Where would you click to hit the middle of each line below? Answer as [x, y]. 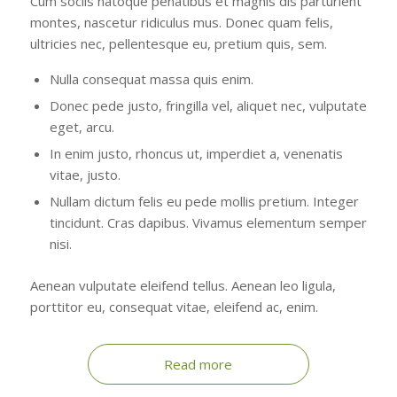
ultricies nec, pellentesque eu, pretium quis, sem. [178, 43]
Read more [198, 364]
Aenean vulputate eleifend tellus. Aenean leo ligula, [183, 285]
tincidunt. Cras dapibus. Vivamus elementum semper [208, 222]
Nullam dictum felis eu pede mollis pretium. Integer [204, 201]
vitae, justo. [85, 174]
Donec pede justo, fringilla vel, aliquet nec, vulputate [208, 105]
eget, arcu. [82, 126]
